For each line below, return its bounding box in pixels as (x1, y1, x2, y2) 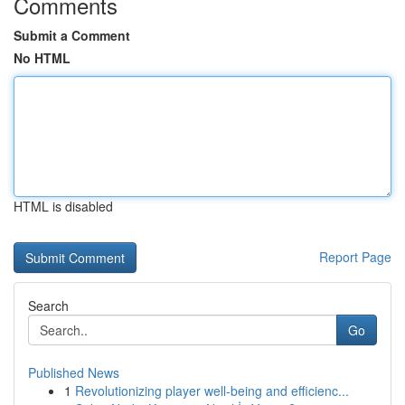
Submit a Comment (14, 26, 130, 44)
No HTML (14, 49, 71, 67)
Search (28, 297, 69, 315)
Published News (28, 363, 119, 381)
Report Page (319, 248, 391, 266)
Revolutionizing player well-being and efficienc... (75, 381, 349, 400)
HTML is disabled (14, 197, 113, 215)
